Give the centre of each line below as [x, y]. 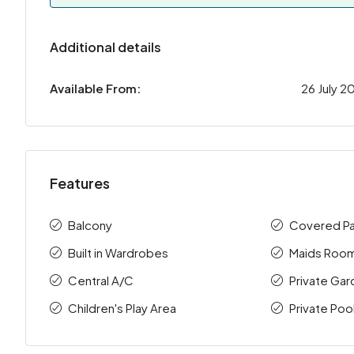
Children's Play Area [122, 308]
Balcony [90, 225]
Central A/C [101, 280]
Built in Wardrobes [118, 252]
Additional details [105, 47]
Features [80, 183]
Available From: [95, 88]
